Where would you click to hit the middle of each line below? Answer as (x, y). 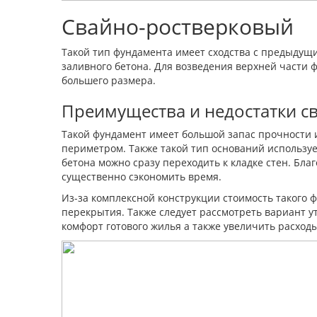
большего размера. (109, 80)
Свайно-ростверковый (178, 27)
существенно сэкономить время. (142, 177)
